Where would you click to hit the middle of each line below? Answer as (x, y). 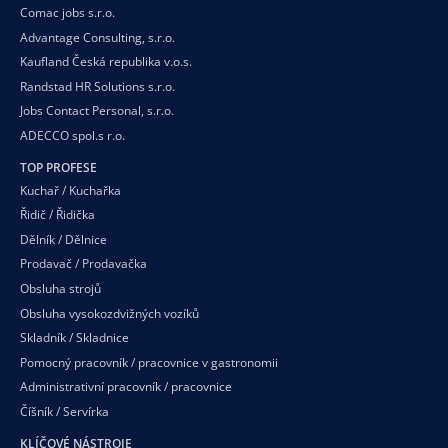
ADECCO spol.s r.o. (72, 136)
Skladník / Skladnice (74, 338)
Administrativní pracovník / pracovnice (126, 387)
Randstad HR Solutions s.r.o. (97, 86)
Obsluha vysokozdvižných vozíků (109, 313)
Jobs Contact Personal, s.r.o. (97, 111)
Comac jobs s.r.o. (67, 13)
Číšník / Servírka (64, 412)
